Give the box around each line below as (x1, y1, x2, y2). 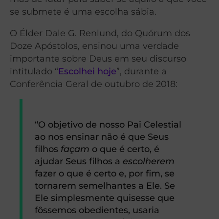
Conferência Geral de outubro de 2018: (10, 78, 177, 89)
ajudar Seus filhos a (35, 156, 123, 167)
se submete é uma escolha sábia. (10, 6, 156, 17)
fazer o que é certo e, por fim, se (35, 168, 175, 179)
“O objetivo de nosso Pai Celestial (35, 119, 182, 130)
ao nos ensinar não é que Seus (35, 131, 169, 142)
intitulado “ (10, 66, 58, 76)
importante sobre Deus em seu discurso (10, 53, 186, 64)
